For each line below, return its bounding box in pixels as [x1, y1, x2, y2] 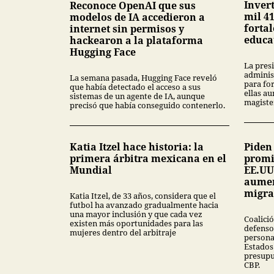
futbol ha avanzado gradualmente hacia [70, 199, 218, 210]
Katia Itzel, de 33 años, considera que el [70, 190, 216, 201]
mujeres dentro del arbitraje [70, 226, 176, 238]
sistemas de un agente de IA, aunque [70, 90, 205, 102]
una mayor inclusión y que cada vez [70, 208, 202, 220]
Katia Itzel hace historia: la [70, 139, 204, 154]
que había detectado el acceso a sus [70, 81, 201, 92]
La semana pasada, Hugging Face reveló [70, 72, 217, 83]
